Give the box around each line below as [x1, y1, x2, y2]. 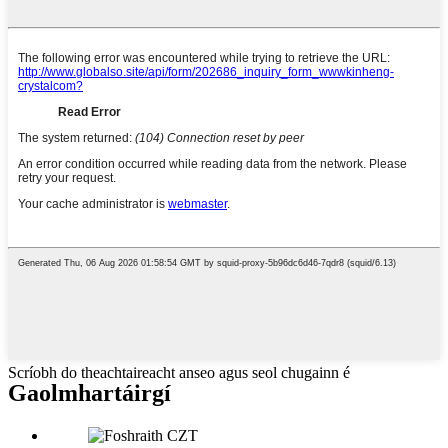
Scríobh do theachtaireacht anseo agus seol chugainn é [8, 363, 350, 381]
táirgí [114, 379, 171, 406]
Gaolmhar [8, 379, 114, 406]
